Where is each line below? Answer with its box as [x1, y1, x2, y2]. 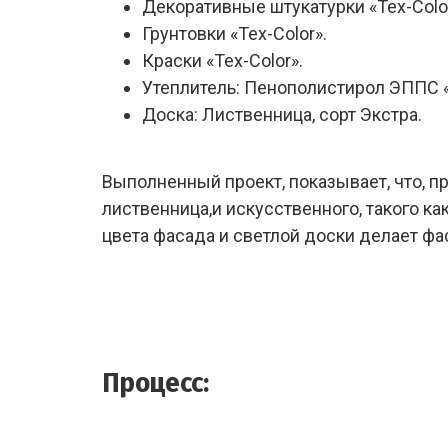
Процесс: [102, 366, 209, 399]
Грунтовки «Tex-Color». [142, 23, 327, 44]
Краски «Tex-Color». [142, 50, 303, 71]
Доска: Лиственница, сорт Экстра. [142, 104, 422, 125]
